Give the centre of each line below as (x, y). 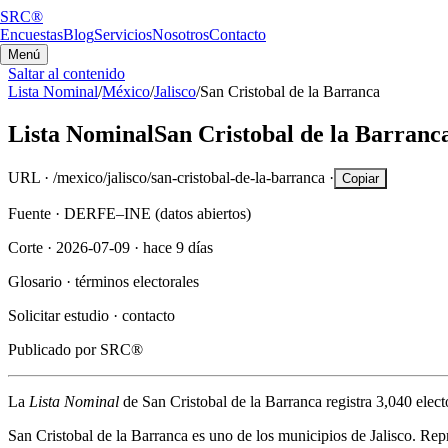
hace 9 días (178, 247)
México (126, 91)
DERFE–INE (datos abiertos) (157, 213)
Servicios (123, 34)
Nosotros (180, 34)
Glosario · (39, 281)
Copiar (360, 178)
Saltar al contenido (66, 73)
